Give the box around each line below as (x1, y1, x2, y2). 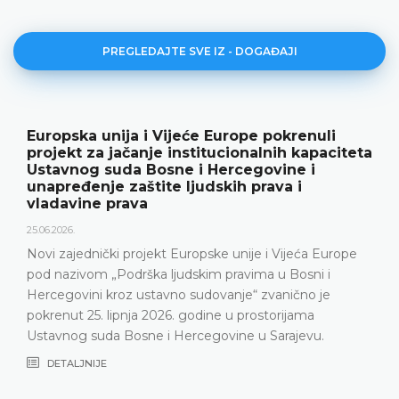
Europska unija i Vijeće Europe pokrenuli (27, 126, 336, 144)
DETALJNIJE (45, 356, 107, 370)
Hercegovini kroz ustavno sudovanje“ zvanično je (27, 286, 330, 303)
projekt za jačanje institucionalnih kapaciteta (27, 143, 372, 161)
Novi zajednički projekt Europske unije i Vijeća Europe (27, 245, 357, 262)
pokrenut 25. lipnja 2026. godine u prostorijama (27, 306, 314, 323)
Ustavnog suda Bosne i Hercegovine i (27, 160, 315, 178)
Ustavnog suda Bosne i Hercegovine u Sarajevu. (27, 327, 324, 344)
